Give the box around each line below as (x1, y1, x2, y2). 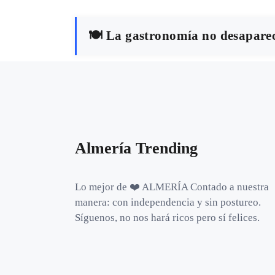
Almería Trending (75, 139, 198, 158)
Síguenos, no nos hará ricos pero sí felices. (75, 212, 260, 224)
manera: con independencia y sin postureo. (75, 196, 261, 209)
